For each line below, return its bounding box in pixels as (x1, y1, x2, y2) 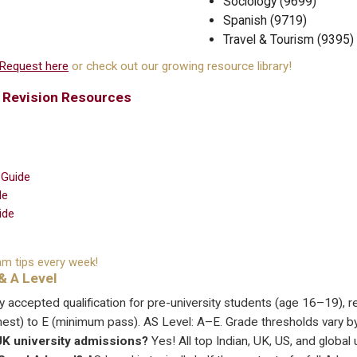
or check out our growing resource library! (69, 59, 292, 74)
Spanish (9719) (223, 13, 307, 29)
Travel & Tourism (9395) (223, 32, 354, 48)
